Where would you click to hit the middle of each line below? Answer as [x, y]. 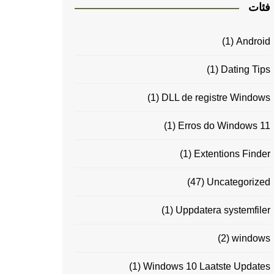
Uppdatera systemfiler [223, 210]
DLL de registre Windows [216, 98]
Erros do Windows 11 [224, 126]
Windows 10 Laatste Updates [207, 267]
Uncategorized [239, 182]
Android [253, 42]
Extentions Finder [232, 154]
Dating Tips [246, 70]
